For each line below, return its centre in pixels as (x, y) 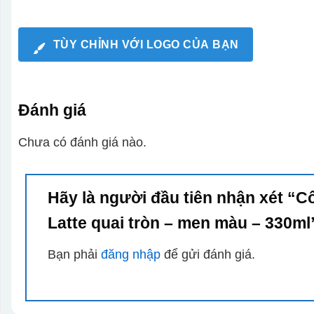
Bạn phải (74, 254)
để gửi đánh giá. (207, 254)
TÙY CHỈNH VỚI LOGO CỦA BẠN (146, 44)
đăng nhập (130, 254)
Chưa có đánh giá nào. (82, 142)
